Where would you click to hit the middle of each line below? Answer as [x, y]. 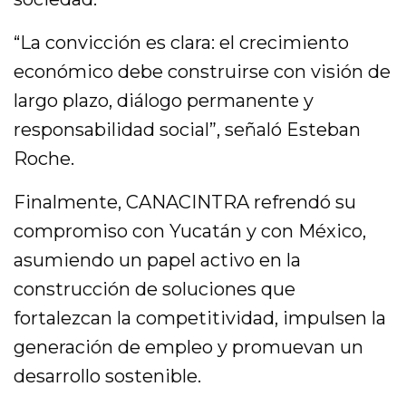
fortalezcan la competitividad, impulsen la [200, 319]
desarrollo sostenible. [108, 377]
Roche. [44, 159]
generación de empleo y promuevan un [189, 348]
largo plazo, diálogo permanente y [164, 101]
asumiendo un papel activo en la [158, 261]
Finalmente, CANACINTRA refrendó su [185, 203]
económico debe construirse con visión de [203, 72]
